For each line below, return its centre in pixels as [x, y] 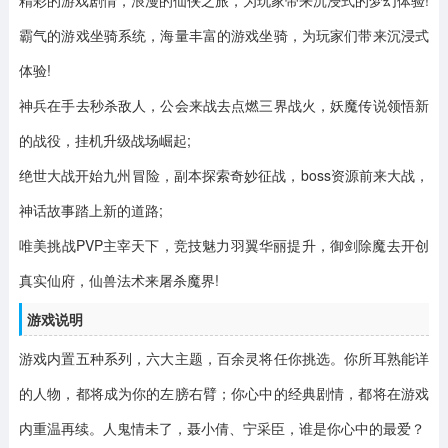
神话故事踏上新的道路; [90, 209]
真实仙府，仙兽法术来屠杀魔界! [118, 279]
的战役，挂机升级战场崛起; [104, 139]
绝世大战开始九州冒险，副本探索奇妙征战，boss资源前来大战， [224, 174]
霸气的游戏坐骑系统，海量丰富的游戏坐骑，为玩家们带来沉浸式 [224, 34]
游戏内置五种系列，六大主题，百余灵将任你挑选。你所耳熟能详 [224, 357]
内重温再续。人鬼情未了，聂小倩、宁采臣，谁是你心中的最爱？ [221, 427]
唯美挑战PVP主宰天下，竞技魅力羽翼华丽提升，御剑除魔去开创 [224, 244]
